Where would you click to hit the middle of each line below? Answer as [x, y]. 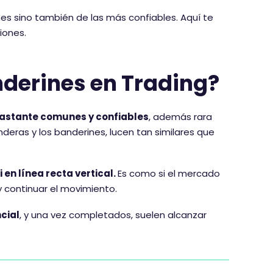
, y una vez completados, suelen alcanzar [113, 215]
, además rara [180, 117]
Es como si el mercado [169, 173]
